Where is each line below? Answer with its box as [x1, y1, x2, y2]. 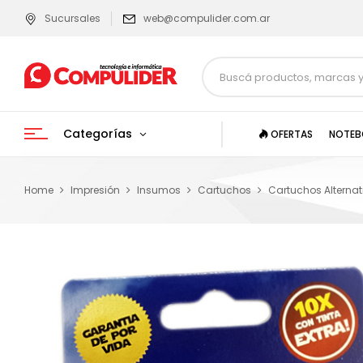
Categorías [63, 126, 132, 142]
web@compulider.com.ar [143, 11, 270, 25]
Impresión [70, 183, 120, 197]
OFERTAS [268, 126, 313, 141]
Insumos [137, 183, 181, 197]
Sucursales [45, 11, 100, 25]
